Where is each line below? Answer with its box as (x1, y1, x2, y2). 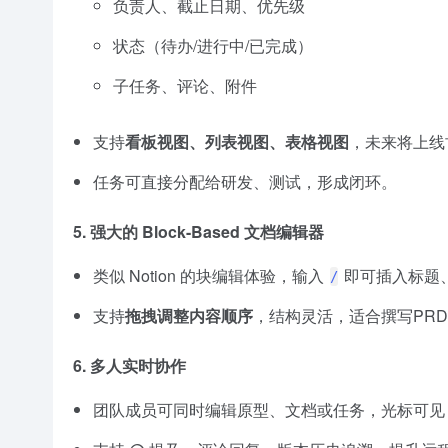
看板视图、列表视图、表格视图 (125, 129, 349, 153)
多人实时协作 (90, 353, 186, 377)
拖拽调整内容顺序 (125, 303, 253, 327)
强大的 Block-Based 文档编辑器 (90, 219, 324, 243)
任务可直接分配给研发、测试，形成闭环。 (93, 169, 397, 193)
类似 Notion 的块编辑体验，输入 (93, 263, 328, 287)
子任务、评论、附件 (113, 73, 257, 97)
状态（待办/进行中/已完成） (113, 33, 313, 57)
